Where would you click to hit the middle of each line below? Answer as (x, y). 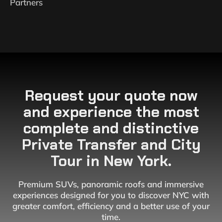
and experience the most (111, 112)
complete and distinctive (111, 128)
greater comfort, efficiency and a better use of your (111, 206)
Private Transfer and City (111, 144)
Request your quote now (111, 95)
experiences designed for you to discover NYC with (111, 195)
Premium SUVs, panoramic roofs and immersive (111, 184)
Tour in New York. (111, 161)
